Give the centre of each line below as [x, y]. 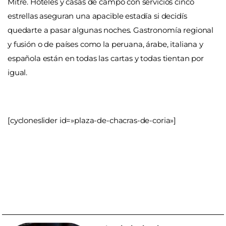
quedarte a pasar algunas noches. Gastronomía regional [111, 30]
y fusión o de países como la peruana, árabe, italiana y [105, 44]
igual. [18, 72]
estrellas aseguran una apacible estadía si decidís [97, 16]
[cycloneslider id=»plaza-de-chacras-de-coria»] [92, 120]
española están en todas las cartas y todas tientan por [106, 58]
